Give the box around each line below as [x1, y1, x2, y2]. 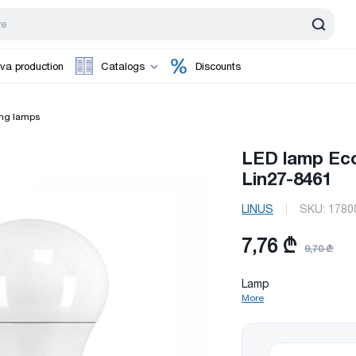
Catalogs [101, 60, 145, 72]
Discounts [195, 60, 241, 72]
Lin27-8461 [242, 168, 332, 189]
